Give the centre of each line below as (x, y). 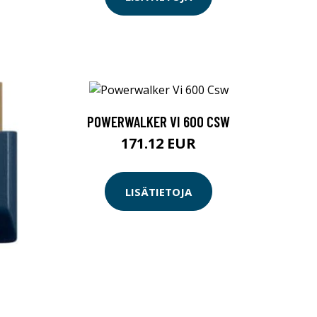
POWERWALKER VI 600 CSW (158, 122)
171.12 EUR (158, 144)
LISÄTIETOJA (158, 191)
